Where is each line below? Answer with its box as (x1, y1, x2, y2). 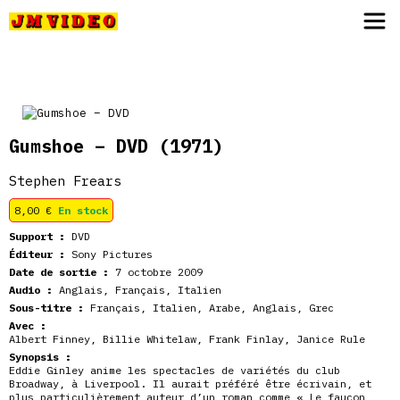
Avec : (9, 319, 46, 332)
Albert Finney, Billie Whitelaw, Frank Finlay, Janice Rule (9, 332, 365, 346)
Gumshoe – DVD (9, 134, 159, 158)
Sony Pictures (65, 247, 153, 261)
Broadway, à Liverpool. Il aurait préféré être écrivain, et (9, 377, 371, 390)
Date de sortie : (9, 265, 109, 279)
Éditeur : (9, 247, 65, 261)
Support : (9, 229, 65, 243)
